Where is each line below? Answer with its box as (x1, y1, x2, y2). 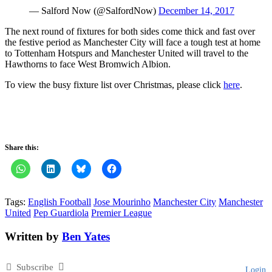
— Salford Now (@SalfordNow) (29, 5, 158, 16)
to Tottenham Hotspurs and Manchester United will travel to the (5, 48, 248, 59)
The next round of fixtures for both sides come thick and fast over (5, 26, 255, 37)
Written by (5, 229, 62, 243)
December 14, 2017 (158, 5, 234, 16)
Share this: (5, 143, 39, 152)
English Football (28, 197, 91, 208)
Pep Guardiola (33, 208, 89, 219)
